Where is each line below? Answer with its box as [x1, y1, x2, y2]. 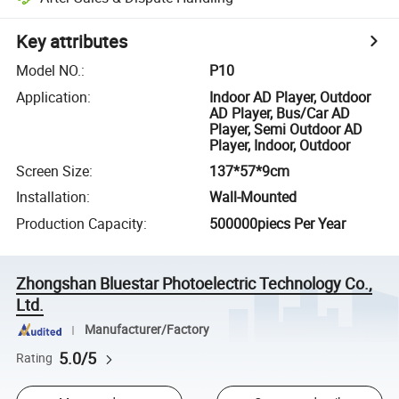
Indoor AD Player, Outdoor [209, 86, 371, 107]
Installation [16, 187, 87, 208]
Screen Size [16, 160, 90, 181]
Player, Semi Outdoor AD [209, 118, 363, 139]
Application [16, 86, 88, 107]
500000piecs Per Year [209, 213, 346, 233]
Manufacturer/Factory [84, 322, 209, 338]
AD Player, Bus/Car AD [209, 102, 351, 123]
